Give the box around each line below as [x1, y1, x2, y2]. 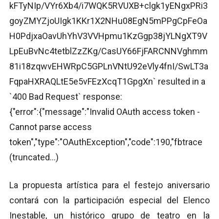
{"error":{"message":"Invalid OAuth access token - [9, 106, 200, 117]
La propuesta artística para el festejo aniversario [9, 179, 210, 190]
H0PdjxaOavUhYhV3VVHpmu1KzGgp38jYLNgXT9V [9, 30, 207, 41]
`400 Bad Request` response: [9, 91, 122, 102]
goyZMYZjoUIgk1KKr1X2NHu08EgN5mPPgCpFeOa [9, 15, 207, 26]
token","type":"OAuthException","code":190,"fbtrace [9, 136, 202, 147]
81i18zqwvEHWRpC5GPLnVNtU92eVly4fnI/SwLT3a [9, 61, 208, 71]
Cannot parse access [9, 121, 92, 132]
